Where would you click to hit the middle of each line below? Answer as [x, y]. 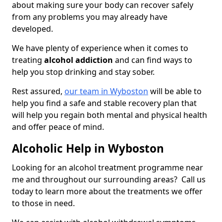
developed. [33, 29]
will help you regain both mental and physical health [110, 115]
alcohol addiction [79, 60]
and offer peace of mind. [58, 127]
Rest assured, [38, 91]
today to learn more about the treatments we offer [107, 192]
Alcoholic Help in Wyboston [88, 149]
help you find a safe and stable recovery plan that [104, 103]
